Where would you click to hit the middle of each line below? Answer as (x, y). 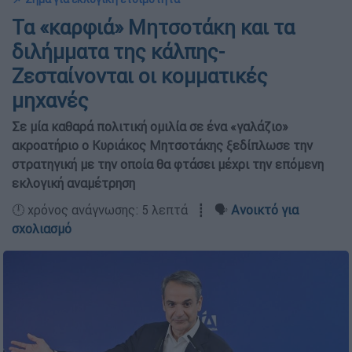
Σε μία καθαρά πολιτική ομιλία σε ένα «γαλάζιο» (150, 126)
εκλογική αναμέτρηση (73, 183)
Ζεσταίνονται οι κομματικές (140, 76)
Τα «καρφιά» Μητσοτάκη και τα (153, 27)
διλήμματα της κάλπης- (118, 52)
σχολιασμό (42, 229)
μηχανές (50, 101)
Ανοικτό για (265, 210)
